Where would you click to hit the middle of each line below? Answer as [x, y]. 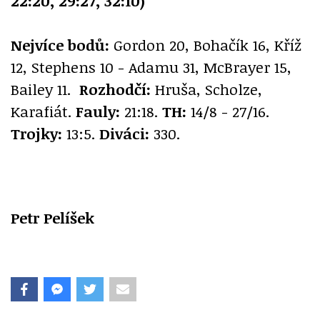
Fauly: [98, 111]
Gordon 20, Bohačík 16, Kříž [205, 45]
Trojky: [36, 134]
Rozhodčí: [115, 89]
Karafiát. [43, 111]
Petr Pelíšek [52, 218]
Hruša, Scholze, [206, 89]
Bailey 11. [45, 89]
